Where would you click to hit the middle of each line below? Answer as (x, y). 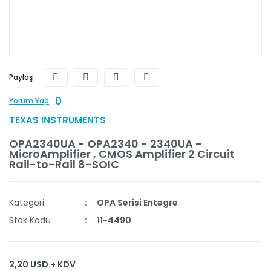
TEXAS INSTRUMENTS (57, 120)
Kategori (27, 203)
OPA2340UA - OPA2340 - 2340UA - (106, 144)
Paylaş (21, 77)
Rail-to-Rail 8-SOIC (64, 165)
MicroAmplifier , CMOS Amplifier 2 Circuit (122, 154)
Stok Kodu (30, 220)
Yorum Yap (29, 101)
